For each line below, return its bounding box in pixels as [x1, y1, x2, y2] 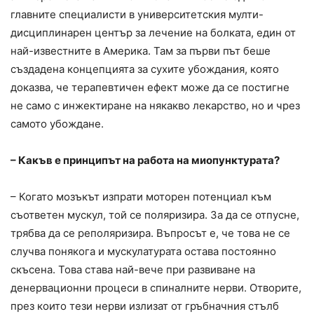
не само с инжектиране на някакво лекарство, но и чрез [11, 98, 300, 112]
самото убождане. [11, 116, 104, 130]
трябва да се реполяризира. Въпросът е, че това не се [11, 226, 290, 240]
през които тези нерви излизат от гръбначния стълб [11, 299, 279, 313]
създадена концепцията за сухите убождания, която [11, 62, 279, 76]
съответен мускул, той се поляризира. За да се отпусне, [11, 207, 299, 221]
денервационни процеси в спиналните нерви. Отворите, [11, 280, 301, 294]
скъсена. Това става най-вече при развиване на [11, 262, 255, 276]
